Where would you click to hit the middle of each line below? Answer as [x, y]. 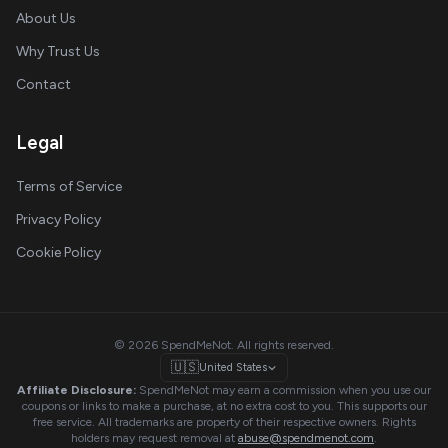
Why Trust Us [58, 51]
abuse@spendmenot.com [306, 438]
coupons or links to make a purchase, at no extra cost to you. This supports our [224, 406]
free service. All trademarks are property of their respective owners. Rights [224, 422]
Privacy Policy [58, 219]
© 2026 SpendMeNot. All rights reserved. [224, 345]
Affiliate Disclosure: [76, 390]
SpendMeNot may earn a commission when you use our [283, 390]
